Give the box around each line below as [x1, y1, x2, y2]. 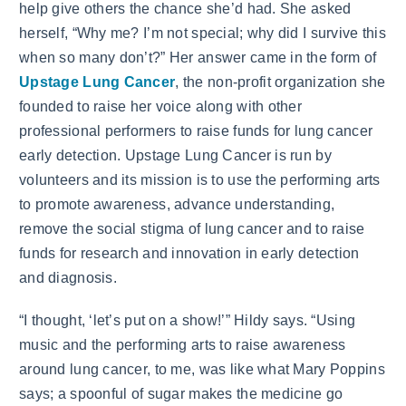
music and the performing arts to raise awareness [19, 336, 346, 353]
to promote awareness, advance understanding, [19, 197, 335, 212]
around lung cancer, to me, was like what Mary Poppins [19, 361, 385, 377]
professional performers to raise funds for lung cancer [19, 123, 373, 139]
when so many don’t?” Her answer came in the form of [19, 50, 377, 65]
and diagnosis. [19, 270, 117, 285]
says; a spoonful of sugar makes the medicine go [19, 385, 343, 401]
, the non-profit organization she [175, 74, 386, 90]
